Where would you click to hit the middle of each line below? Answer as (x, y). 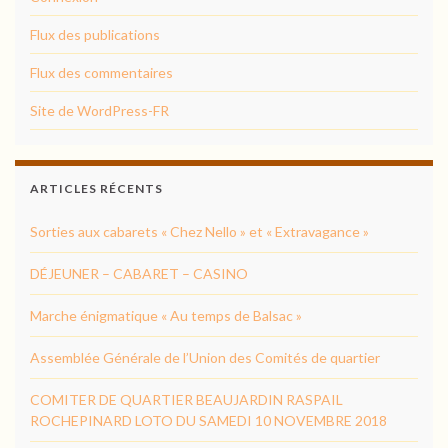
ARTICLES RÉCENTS (96, 188)
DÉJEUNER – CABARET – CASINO (139, 273)
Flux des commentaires (101, 72)
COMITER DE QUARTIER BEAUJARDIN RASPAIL (186, 399)
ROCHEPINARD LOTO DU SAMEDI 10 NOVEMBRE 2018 (208, 420)
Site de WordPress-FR (99, 110)
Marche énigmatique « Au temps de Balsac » (166, 315)
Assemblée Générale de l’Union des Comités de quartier (205, 357)
